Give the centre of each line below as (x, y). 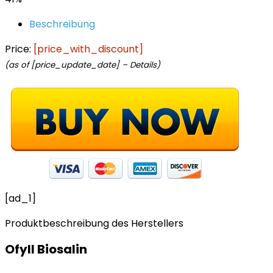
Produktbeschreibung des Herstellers (94, 223)
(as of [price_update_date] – (67, 65)
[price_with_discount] (88, 49)
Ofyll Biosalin (46, 249)
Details (143, 65)
